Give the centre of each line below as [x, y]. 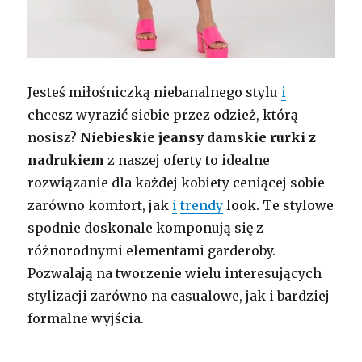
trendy [202, 205]
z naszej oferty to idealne [187, 160]
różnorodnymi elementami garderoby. [154, 250]
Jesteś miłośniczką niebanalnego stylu [155, 92]
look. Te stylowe [279, 205]
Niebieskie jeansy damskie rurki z [198, 137]
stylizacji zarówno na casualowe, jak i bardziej [179, 295]
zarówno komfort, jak [100, 205]
